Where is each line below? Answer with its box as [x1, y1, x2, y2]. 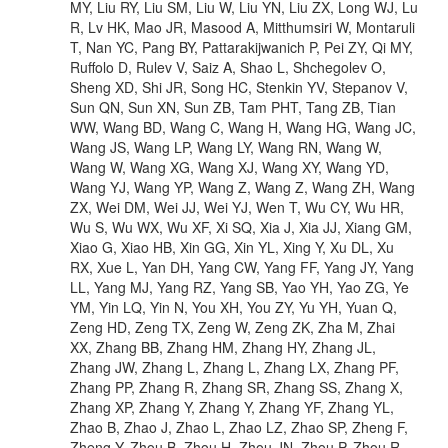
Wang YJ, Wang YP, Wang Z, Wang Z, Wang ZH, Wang [70, 176, 415, 197]
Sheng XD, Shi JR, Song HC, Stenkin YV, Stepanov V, [70, 76, 408, 97]
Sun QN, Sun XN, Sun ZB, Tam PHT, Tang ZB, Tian [70, 96, 396, 117]
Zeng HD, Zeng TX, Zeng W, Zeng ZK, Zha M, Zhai [70, 316, 395, 337]
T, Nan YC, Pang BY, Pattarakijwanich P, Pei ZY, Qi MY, [70, 36, 413, 57]
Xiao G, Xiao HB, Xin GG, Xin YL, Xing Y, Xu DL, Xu [70, 236, 394, 257]
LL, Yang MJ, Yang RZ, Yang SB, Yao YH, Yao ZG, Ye [70, 276, 409, 297]
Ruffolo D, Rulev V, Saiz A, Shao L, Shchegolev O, [70, 56, 386, 77]
